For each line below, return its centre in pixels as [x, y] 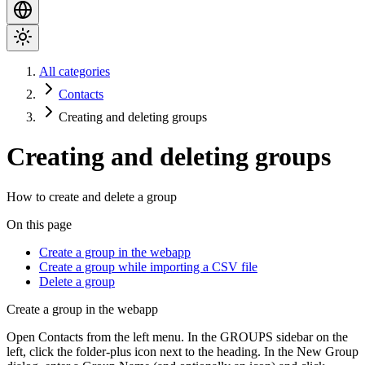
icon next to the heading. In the [214, 351]
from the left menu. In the [152, 336]
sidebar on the [310, 336]
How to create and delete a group [92, 196]
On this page [39, 224]
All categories [75, 71]
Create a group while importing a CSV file [148, 266]
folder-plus [103, 351]
